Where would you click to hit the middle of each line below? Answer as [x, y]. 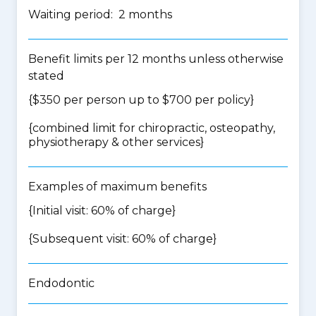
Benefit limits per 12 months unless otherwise [156, 59]
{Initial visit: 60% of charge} [102, 211]
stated [46, 76]
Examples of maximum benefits [117, 187]
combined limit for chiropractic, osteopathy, [154, 128]
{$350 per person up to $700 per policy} [141, 100]
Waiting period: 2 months [100, 14]
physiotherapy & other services [114, 142]
